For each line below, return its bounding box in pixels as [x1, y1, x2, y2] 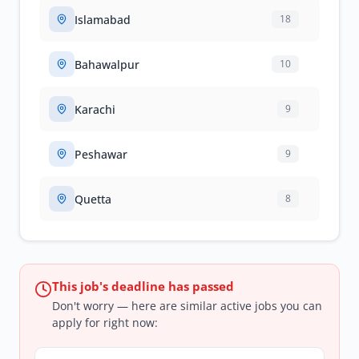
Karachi [75, 101, 115, 117]
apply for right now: [52, 315, 158, 330]
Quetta [75, 191, 111, 207]
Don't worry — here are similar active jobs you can [52, 298, 322, 313]
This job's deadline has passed [52, 278, 234, 294]
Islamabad [75, 11, 131, 27]
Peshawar [75, 146, 127, 162]
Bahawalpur [75, 56, 139, 72]
